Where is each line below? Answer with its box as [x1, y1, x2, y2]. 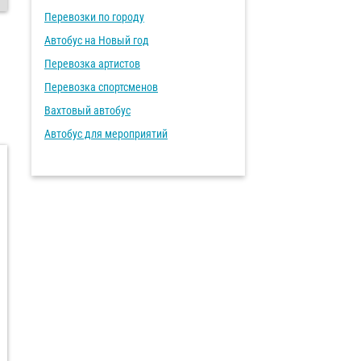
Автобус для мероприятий [44, 127, 168, 140]
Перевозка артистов [44, 57, 140, 70]
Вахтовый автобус [44, 104, 131, 117]
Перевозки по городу [44, 10, 144, 23]
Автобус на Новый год [44, 34, 149, 47]
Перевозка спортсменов [44, 81, 158, 93]
